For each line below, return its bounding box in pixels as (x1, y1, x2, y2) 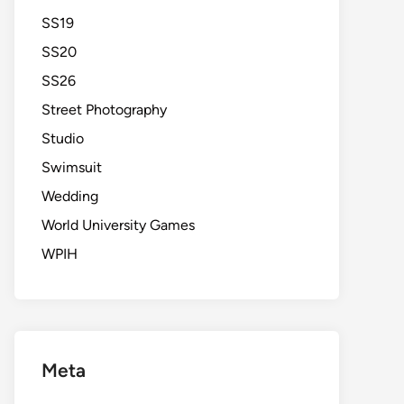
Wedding (41, 188, 98, 205)
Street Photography (41, 101, 167, 118)
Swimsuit (41, 159, 102, 176)
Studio (41, 130, 84, 147)
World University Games (41, 216, 195, 234)
